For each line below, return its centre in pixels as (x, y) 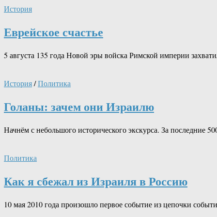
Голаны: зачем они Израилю (79, 107)
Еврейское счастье (54, 32)
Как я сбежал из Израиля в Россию (96, 181)
